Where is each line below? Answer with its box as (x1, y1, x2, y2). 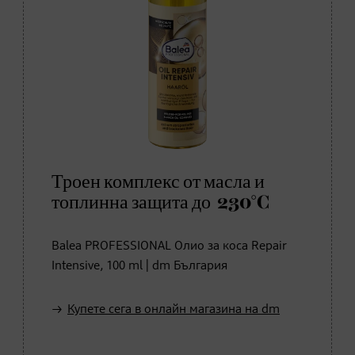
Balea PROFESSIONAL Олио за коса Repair (52, 239, 287, 253)
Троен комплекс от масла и (52, 172, 265, 192)
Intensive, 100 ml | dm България (52, 259, 227, 273)
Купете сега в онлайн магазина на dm (67, 303, 280, 316)
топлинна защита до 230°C (52, 193, 270, 212)
